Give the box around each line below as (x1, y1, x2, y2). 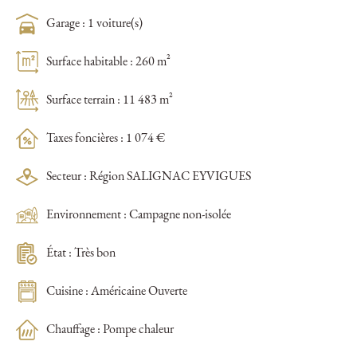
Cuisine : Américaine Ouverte (46, 285, 187, 299)
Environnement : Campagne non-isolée (46, 209, 231, 222)
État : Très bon (46, 247, 116, 261)
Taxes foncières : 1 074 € (46, 132, 165, 146)
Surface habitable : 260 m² (46, 56, 171, 69)
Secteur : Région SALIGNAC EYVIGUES (46, 171, 251, 184)
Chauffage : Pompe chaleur (46, 324, 174, 337)
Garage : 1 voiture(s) (46, 18, 143, 31)
